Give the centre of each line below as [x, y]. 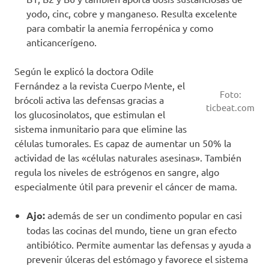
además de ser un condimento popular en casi [145, 215]
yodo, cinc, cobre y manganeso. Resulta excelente [132, 13]
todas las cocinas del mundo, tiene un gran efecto [131, 230]
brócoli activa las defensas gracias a [89, 99]
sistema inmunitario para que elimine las [101, 128]
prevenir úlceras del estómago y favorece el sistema [137, 258]
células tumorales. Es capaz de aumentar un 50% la [123, 143]
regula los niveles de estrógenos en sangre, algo [117, 171]
